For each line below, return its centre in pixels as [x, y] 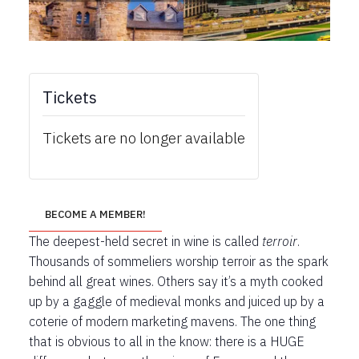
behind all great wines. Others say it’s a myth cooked [176, 282]
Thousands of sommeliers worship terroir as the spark [179, 262]
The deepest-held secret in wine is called [145, 242]
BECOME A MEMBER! [95, 215]
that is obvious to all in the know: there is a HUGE [167, 342]
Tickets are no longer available [144, 138]
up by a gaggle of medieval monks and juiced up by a [177, 302]
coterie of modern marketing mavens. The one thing [172, 322]
